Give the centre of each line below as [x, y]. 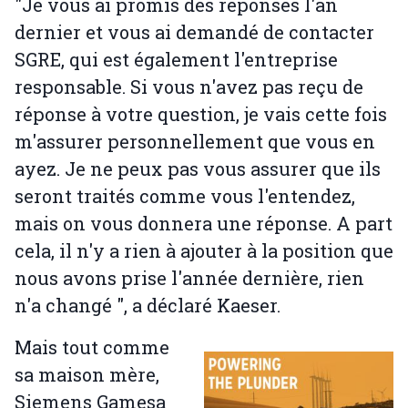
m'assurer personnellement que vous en [195, 142]
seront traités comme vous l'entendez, [185, 196]
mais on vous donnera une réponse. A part [204, 224]
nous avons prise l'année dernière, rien [189, 278]
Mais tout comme [92, 347]
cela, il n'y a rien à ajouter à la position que [204, 251]
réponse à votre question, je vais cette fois [201, 114]
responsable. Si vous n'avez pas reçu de [189, 87]
